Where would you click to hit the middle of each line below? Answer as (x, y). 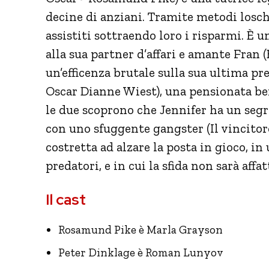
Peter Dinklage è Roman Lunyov (141, 252)
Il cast (66, 199)
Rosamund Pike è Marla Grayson (141, 229)
